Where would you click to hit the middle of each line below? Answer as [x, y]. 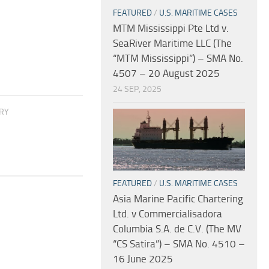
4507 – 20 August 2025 [166, 73]
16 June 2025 [143, 259]
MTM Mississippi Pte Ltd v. [171, 28]
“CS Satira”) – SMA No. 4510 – [179, 244]
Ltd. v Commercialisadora [168, 214]
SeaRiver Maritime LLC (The [172, 43]
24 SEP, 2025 [137, 89]
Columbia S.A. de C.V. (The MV [177, 229]
